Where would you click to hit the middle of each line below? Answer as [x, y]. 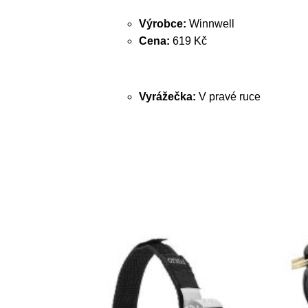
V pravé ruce [230, 97]
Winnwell [210, 24]
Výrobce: [163, 24]
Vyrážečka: [169, 97]
